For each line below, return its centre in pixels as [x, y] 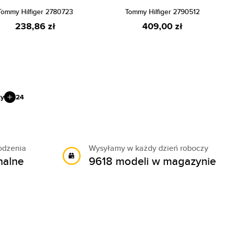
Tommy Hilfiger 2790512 [162, 12]
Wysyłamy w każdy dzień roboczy [149, 148]
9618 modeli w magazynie [152, 161]
